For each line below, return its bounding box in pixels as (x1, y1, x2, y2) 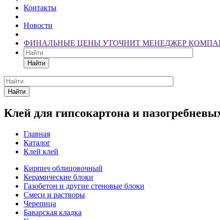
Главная (24, 129, 50, 138)
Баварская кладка (24, 208, 82, 217)
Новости (24, 21, 53, 29)
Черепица (24, 199, 56, 208)
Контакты (24, 3, 56, 12)
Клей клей (24, 147, 58, 156)
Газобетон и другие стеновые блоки (24, 181, 144, 190)
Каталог (24, 138, 51, 147)
